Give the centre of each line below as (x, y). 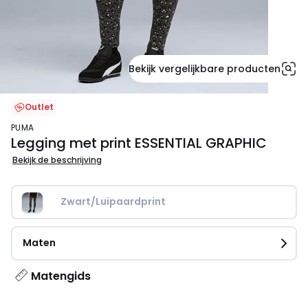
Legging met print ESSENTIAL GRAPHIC (139, 143)
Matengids (61, 276)
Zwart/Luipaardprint (113, 202)
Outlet (39, 107)
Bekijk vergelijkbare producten (205, 69)
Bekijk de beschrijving (57, 160)
